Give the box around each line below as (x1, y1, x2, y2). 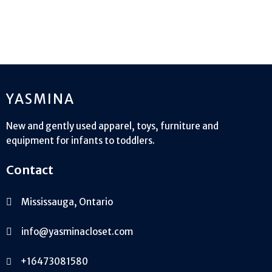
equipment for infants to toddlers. (6, 134, 155, 146)
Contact (6, 161, 53, 177)
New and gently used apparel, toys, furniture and (6, 120, 219, 132)
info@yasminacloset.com (21, 225, 133, 237)
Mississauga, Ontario (21, 195, 113, 208)
